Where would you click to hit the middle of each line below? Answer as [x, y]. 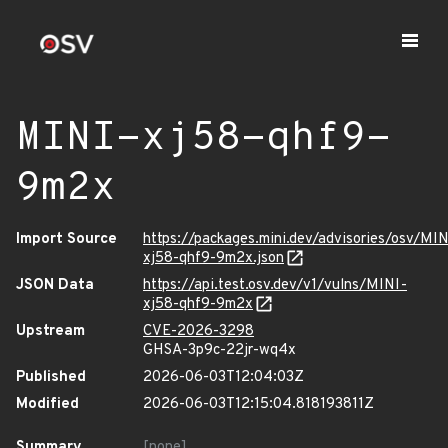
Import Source [66, 239]
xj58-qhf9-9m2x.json [213, 258]
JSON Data [55, 285]
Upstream [50, 331]
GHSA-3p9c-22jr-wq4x [219, 350]
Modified [47, 404]
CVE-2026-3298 [198, 331]
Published [51, 377]
